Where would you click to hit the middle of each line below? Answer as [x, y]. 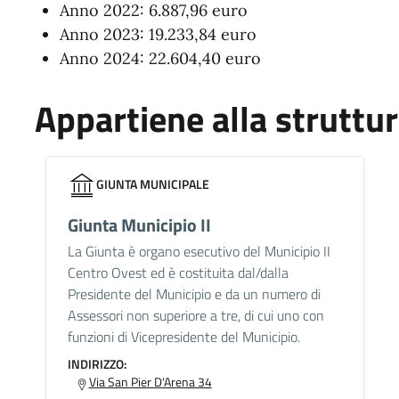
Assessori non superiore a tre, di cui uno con [195, 316]
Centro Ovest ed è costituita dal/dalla [178, 273]
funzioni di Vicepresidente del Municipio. [183, 337]
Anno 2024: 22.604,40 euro [160, 59]
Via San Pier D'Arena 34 [150, 382]
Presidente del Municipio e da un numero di [194, 294]
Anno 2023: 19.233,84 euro [158, 35]
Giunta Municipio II [139, 225]
